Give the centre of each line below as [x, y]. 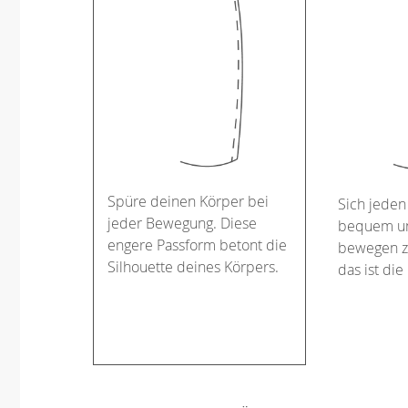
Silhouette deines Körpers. [193, 266]
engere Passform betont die [197, 245]
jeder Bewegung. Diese [182, 223]
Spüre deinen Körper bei [188, 201]
